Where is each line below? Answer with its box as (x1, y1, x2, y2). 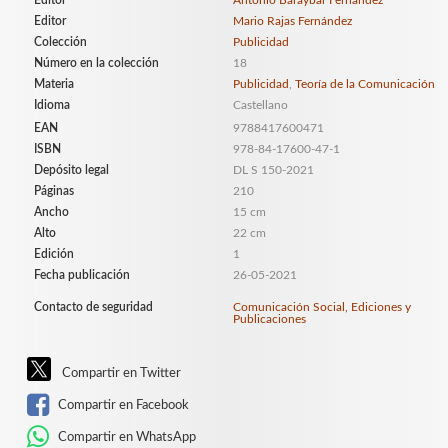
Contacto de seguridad (34, 301, 153, 313)
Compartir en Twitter (62, 367, 181, 379)
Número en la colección (34, 57, 159, 69)
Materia (34, 78, 74, 90)
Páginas (34, 185, 74, 197)
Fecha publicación (34, 269, 130, 281)
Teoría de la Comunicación (294, 78, 435, 90)
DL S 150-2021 (232, 164, 314, 176)
